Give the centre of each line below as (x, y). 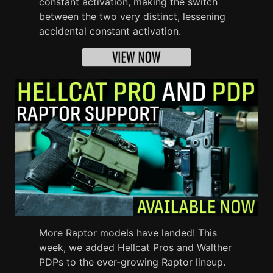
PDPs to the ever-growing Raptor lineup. (132, 262)
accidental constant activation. (110, 31)
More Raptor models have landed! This (128, 233)
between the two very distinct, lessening (132, 17)
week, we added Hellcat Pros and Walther (135, 248)
